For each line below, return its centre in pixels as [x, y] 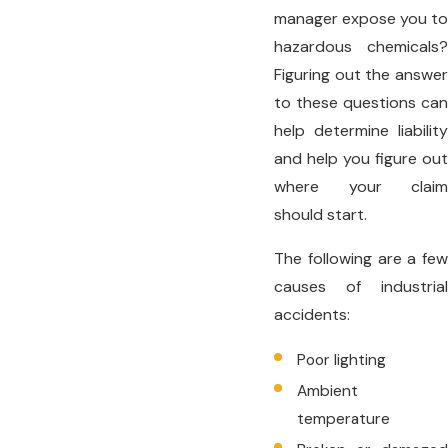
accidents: [312, 314]
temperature [344, 419]
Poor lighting [342, 360]
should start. [322, 214]
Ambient [328, 391]
